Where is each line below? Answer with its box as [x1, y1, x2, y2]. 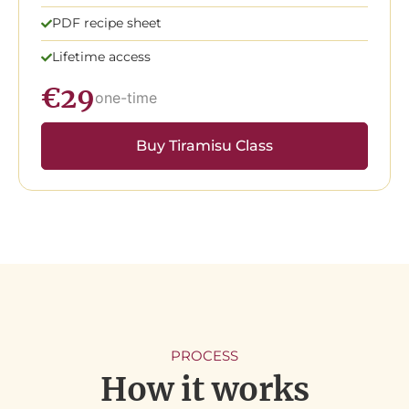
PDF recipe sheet [52, 15, 162, 32]
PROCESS [171, 346, 238, 364]
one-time [95, 89, 157, 108]
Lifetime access [52, 48, 151, 66]
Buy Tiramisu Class [136, 136, 273, 154]
